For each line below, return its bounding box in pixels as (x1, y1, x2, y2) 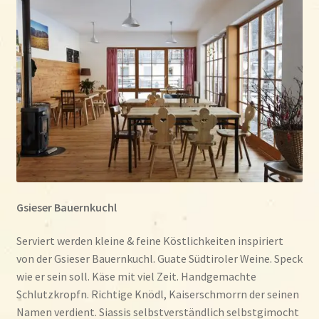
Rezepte (16, 135, 58, 150)
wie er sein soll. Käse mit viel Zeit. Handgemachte (16, 269, 256, 284)
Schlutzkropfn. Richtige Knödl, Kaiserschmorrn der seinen (16, 287, 299, 302)
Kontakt (16, 97, 58, 112)
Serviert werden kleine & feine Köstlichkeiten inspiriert (16, 234, 283, 249)
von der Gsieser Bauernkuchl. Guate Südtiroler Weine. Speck (16, 251, 303, 266)
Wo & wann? (16, 59, 75, 74)
